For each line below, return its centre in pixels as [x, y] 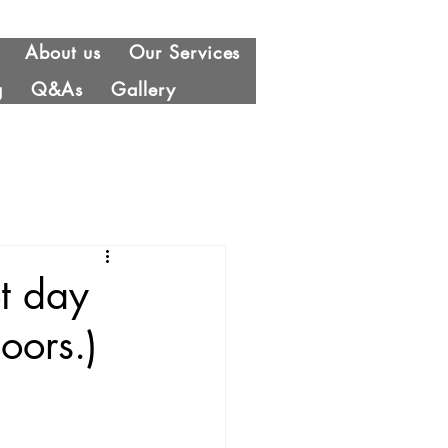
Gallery [143, 89]
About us [63, 52]
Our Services [184, 52]
